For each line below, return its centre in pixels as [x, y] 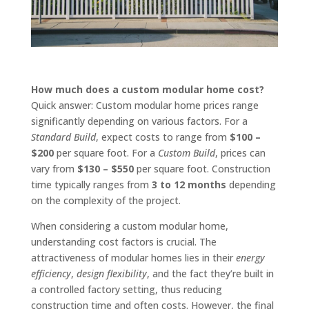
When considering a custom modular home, [129, 226]
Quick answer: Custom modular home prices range [144, 105]
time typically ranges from [91, 184]
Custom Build [186, 152]
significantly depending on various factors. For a [139, 121]
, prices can [240, 152]
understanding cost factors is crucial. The [123, 241]
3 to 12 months [189, 184]
